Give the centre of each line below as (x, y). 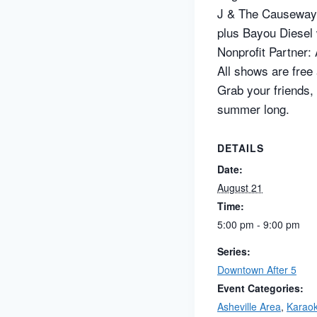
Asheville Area (249, 306)
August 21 (240, 188)
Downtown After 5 (257, 270)
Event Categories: (260, 288)
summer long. (253, 109)
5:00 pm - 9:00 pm (259, 224)
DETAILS (241, 148)
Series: (234, 251)
